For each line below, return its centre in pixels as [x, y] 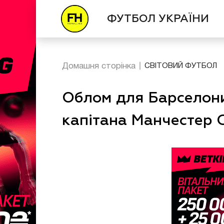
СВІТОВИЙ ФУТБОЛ [181, 66]
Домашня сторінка [99, 66]
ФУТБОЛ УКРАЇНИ [158, 19]
